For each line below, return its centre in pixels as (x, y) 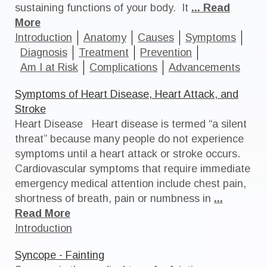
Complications (123, 67)
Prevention (166, 52)
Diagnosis (44, 52)
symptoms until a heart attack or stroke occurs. (129, 154)
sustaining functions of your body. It (102, 8)
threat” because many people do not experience (129, 139)
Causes (156, 38)
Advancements (204, 67)
